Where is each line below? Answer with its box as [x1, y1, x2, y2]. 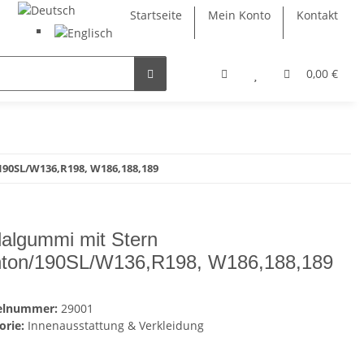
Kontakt [297, 7, 338, 23]
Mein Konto [208, 7, 271, 23]
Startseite [130, 7, 182, 23]
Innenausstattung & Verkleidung [28, 317, 204, 333]
